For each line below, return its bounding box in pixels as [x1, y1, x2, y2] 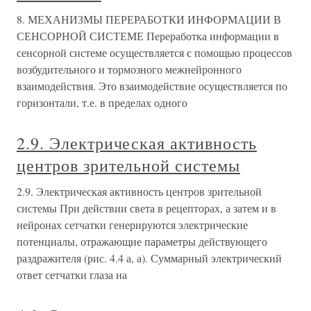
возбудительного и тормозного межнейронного [17, 62, 242, 76]
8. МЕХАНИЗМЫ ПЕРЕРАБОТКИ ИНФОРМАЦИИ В [17, 12, 281, 26]
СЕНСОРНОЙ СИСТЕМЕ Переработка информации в [17, 28, 279, 43]
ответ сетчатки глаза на [17, 267, 127, 282]
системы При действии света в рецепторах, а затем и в [17, 201, 276, 215]
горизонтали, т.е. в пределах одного [17, 95, 187, 110]
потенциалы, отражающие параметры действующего [17, 234, 267, 249]
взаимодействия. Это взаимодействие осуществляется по [17, 78, 287, 93]
